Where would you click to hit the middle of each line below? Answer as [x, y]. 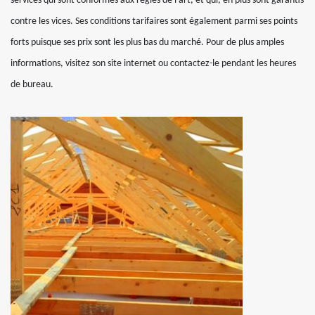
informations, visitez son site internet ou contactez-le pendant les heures [153, 64]
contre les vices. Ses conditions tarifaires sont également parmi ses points [154, 21]
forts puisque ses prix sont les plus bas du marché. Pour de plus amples [147, 43]
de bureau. [32, 85]
